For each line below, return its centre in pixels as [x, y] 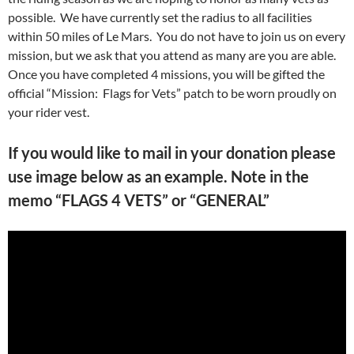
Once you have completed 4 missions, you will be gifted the [166, 74]
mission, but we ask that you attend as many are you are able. [173, 55]
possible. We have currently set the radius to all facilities [160, 17]
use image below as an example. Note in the [158, 177]
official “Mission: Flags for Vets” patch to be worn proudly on [172, 93]
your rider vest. [51, 112]
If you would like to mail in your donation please [172, 153]
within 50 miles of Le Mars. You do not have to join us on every [177, 36]
